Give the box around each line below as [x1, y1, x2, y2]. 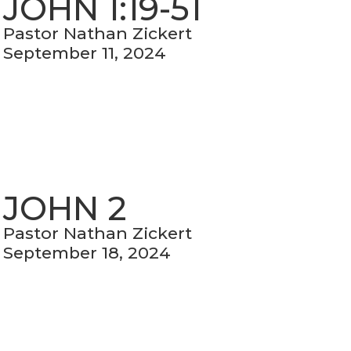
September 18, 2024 [3, 243, 172, 263]
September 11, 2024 [3, 43, 167, 63]
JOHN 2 [3, 188, 127, 230]
